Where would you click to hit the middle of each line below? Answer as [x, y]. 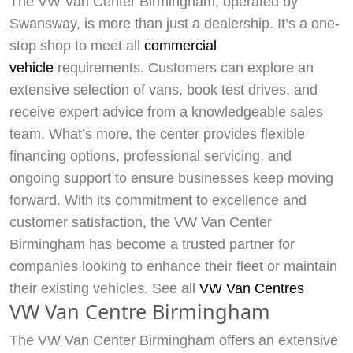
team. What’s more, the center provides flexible [157, 134]
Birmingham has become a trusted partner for [152, 244]
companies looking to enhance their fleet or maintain [173, 266]
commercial [180, 45]
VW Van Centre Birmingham [140, 311]
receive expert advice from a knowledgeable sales [166, 111]
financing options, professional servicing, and [150, 156]
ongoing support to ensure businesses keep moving [171, 178]
